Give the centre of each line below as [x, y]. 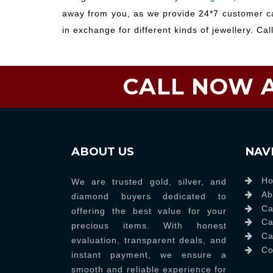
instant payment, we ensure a [149, 255]
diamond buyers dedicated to [149, 197]
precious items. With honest [149, 226]
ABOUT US [103, 151]
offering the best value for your [149, 211]
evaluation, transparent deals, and [149, 240]
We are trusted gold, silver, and [149, 182]
